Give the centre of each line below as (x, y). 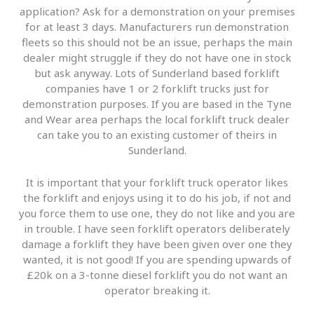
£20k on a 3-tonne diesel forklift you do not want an (157, 275)
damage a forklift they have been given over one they (157, 244)
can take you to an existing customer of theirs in (157, 135)
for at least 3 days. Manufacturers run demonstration (157, 27)
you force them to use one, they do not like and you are (157, 213)
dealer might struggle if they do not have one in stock (157, 58)
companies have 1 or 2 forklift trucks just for (157, 89)
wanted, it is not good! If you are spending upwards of (157, 260)
